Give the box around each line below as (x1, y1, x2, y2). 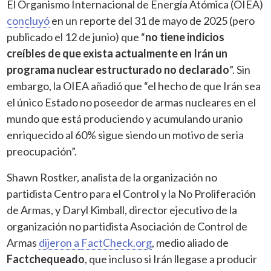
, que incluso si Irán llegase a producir (85, 252, 258, 266)
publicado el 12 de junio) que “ (7, 30, 146, 44)
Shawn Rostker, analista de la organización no (7, 170, 218, 184)
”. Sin (229, 62, 251, 76)
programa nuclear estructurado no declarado (7, 62, 230, 76)
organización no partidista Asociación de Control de (7, 219, 248, 233)
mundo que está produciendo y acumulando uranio (7, 111, 243, 125)
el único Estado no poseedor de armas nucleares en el (7, 95, 256, 109)
